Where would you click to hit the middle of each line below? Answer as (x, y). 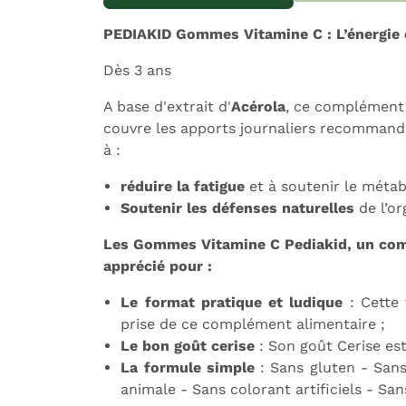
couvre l (132, 128)
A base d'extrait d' (167, 106)
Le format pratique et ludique (232, 302)
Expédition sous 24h (82, 10)
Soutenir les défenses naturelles (238, 208)
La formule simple (191, 367)
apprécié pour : (160, 266)
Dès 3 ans (137, 70)
